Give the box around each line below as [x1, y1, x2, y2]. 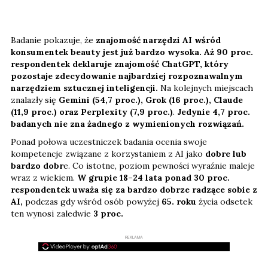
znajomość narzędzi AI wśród [96, 35, 221, 46]
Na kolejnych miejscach [158, 83, 253, 94]
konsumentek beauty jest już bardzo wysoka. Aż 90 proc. [11, 47, 253, 58]
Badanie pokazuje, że [11, 35, 96, 46]
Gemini [59, 95, 90, 106]
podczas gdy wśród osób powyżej [23, 196, 162, 208]
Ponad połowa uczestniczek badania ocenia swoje [11, 136, 207, 148]
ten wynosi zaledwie [11, 208, 93, 220]
